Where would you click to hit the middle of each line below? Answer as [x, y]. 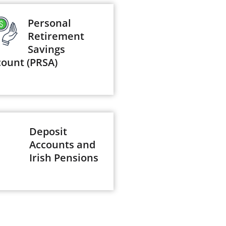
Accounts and [63, 144]
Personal [50, 23]
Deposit [48, 131]
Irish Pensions [64, 157]
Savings [47, 49]
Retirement [56, 36]
